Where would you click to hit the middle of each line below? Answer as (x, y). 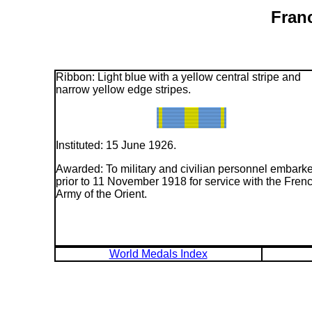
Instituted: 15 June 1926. (116, 145)
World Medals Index (158, 253)
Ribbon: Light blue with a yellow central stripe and (178, 77)
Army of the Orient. (101, 194)
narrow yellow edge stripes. (123, 89)
